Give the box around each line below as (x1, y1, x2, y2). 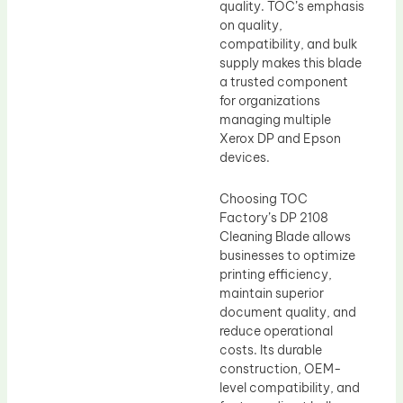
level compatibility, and (219, 379, 360, 396)
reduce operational (219, 322, 333, 339)
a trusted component (219, 74, 348, 91)
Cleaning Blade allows (219, 228, 351, 245)
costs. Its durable (219, 341, 322, 358)
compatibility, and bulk (219, 36, 357, 53)
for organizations (219, 93, 320, 110)
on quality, (219, 17, 282, 34)
